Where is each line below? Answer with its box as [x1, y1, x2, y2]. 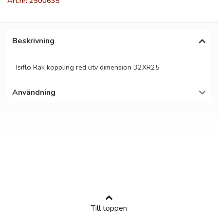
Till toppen [91, 203, 127, 214]
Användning [12, 87, 55, 98]
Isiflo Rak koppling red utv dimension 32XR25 [16, 62, 160, 72]
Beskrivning [12, 36, 54, 46]
